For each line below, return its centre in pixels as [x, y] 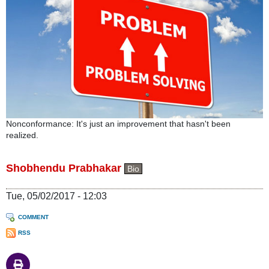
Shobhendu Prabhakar [64, 168]
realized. [22, 135]
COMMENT [33, 217]
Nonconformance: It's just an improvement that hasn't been [118, 123]
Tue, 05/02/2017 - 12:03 [56, 196]
